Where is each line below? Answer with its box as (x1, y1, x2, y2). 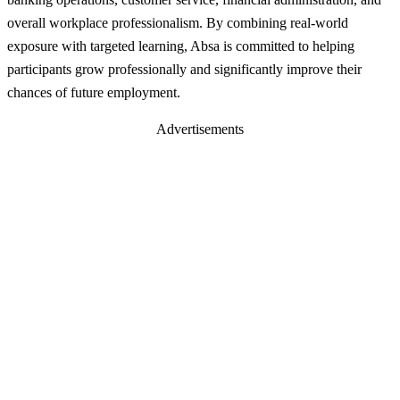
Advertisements (156, 121, 244, 137)
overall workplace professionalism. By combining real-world (7, 14, 348, 30)
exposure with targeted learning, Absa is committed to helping (7, 37, 354, 54)
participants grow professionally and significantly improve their (7, 61, 362, 77)
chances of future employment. (7, 84, 180, 100)
